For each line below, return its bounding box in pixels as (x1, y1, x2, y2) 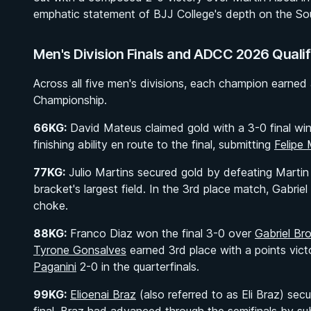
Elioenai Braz (70, 287, 136, 301)
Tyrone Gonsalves (33, 243, 126, 257)
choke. (33, 199, 68, 212)
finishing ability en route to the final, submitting (33, 137, 274, 151)
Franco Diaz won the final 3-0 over (67, 226, 255, 240)
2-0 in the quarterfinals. (76, 260, 199, 274)
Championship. (33, 93, 107, 107)
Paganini (33, 260, 76, 274)
